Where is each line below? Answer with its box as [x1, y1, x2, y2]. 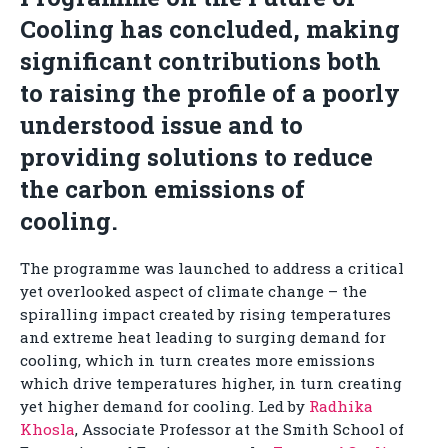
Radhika [309, 396, 373, 417]
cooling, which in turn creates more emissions [20, 350, 375, 371]
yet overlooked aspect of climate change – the [20, 281, 367, 302]
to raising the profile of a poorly [20, 77, 400, 110]
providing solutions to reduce [20, 141, 373, 174]
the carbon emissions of [20, 173, 305, 206]
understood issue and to [20, 109, 303, 142]
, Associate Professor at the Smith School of [75, 419, 404, 440]
